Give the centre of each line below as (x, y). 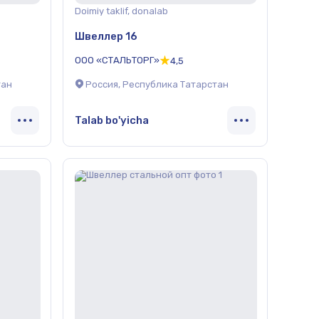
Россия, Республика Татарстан (157, 85)
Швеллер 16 (106, 36)
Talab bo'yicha (112, 120)
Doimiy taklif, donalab (121, 11)
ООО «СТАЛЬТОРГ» (117, 60)
